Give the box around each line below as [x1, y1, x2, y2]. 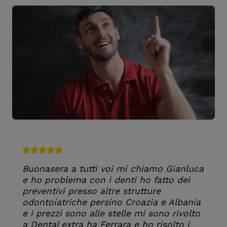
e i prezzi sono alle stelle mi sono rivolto [22, 208, 200, 218]
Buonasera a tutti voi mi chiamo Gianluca [22, 164, 204, 174]
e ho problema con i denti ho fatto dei [22, 175, 190, 185]
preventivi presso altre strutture [22, 186, 161, 196]
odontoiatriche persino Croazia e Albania [22, 197, 201, 207]
